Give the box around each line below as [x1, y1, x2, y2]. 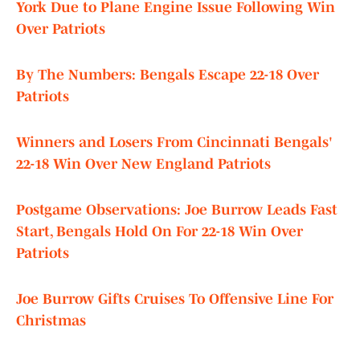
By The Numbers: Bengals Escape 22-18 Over [16, 67, 319, 84]
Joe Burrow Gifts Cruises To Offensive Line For [16, 291, 333, 308]
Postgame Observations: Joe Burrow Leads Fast [16, 202, 337, 219]
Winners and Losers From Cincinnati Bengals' [16, 134, 333, 151]
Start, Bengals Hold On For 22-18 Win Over [16, 223, 303, 240]
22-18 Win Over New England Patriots [16, 156, 271, 173]
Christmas [16, 313, 86, 329]
